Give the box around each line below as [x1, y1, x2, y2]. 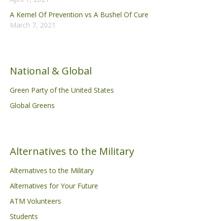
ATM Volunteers [10, 196, 61, 206]
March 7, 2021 [10, 20, 56, 30]
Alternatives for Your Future [10, 181, 98, 190]
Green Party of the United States [10, 85, 114, 95]
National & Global [10, 64, 92, 77]
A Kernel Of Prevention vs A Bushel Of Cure [10, 9, 148, 19]
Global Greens [10, 100, 55, 110]
